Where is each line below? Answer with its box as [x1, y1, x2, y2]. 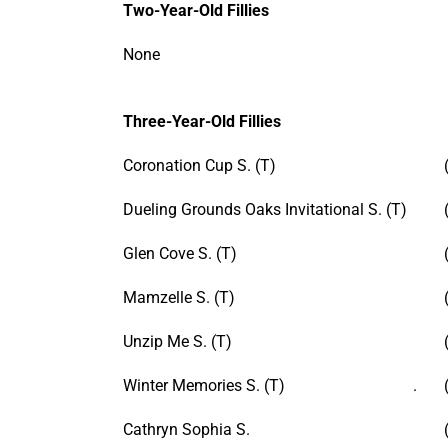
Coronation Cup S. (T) [123, 155, 276, 175]
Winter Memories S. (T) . [123, 375, 417, 395]
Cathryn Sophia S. [123, 419, 250, 439]
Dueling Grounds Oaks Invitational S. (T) [123, 199, 407, 219]
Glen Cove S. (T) [123, 243, 237, 263]
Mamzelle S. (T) [123, 287, 235, 307]
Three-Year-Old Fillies [123, 111, 281, 131]
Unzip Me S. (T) [123, 331, 232, 351]
